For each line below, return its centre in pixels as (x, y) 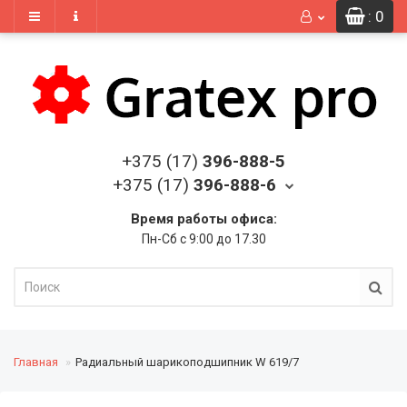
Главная (36, 362)
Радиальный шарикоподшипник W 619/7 (187, 362)
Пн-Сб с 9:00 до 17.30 (203, 239)
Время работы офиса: (203, 219)
